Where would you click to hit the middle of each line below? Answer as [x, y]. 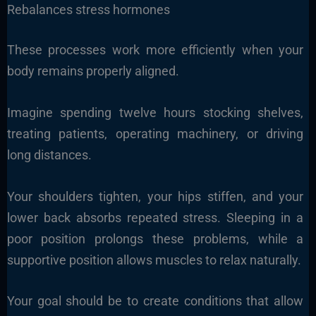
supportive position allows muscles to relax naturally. [154, 260]
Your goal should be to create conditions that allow [155, 301]
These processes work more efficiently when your [155, 49]
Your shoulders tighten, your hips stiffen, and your [155, 196]
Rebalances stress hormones [88, 9]
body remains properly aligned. [93, 71]
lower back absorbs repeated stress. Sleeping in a [155, 217]
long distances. [49, 154]
